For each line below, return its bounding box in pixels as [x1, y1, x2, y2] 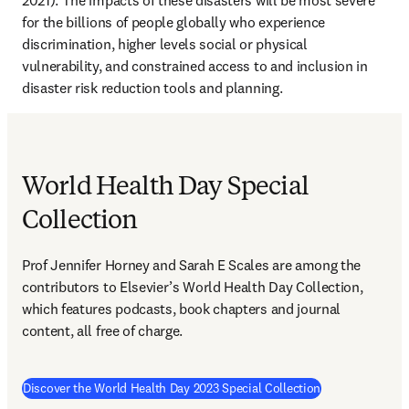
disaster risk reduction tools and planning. [22, 79, 286, 98]
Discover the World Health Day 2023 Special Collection [23, 380, 321, 397]
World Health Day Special [22, 175, 309, 202]
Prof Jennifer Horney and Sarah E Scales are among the [22, 256, 362, 275]
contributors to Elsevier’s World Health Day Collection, [22, 278, 363, 297]
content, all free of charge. [22, 321, 184, 341]
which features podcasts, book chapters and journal [22, 299, 341, 319]
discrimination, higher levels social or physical [22, 35, 308, 54]
